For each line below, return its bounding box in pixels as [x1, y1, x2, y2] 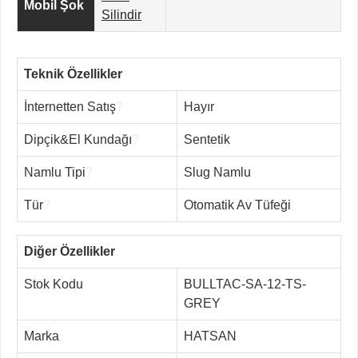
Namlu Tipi [24, 165, 86, 180]
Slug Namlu [184, 165, 251, 180]
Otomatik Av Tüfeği [184, 198, 291, 213]
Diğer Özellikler [24, 245, 115, 259]
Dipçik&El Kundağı [24, 133, 132, 147]
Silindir [101, 8, 141, 22]
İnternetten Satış [24, 100, 116, 114]
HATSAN [184, 329, 237, 344]
